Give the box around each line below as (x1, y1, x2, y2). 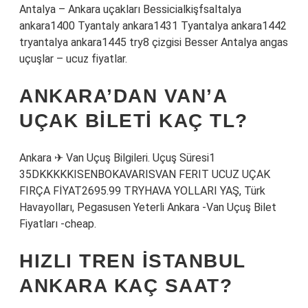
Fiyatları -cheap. (19, 217, 96, 230)
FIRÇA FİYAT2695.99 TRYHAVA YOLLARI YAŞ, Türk (19, 184, 265, 197)
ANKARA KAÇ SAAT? (19, 275, 232, 296)
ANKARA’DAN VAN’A (19, 85, 227, 107)
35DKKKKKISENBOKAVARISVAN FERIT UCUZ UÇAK (19, 168, 270, 181)
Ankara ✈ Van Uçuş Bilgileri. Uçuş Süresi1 (19, 151, 215, 164)
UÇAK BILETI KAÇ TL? (19, 110, 248, 131)
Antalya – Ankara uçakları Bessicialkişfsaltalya (19, 3, 241, 16)
